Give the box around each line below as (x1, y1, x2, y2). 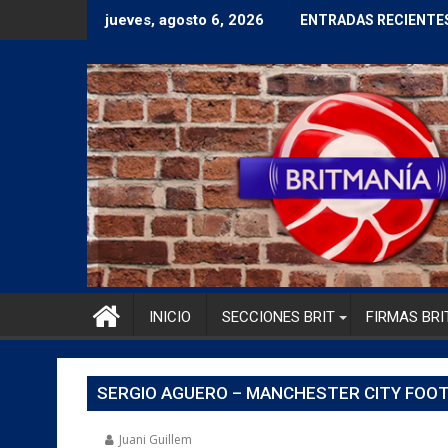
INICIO (149, 307, 191, 326)
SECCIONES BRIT (222, 307, 335, 326)
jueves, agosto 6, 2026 (105, 11, 264, 29)
